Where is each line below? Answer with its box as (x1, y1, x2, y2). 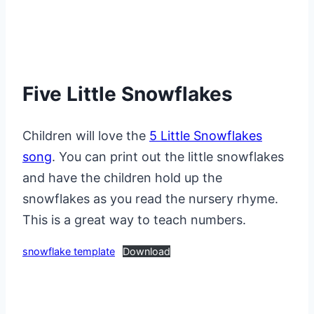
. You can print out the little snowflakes (52, 149, 284, 164)
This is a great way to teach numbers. (22, 212, 246, 227)
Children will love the (22, 128, 149, 143)
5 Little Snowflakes (149, 128, 262, 143)
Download (122, 245, 170, 257)
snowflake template (22, 245, 115, 257)
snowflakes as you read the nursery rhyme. (22, 191, 278, 206)
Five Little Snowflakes (22, 82, 233, 107)
